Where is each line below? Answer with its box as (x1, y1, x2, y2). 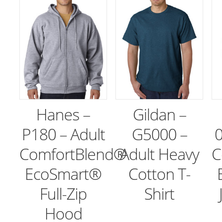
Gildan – (132, 103, 186, 125)
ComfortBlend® (19, 143, 126, 165)
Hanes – (36, 103, 91, 125)
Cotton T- (128, 163, 191, 184)
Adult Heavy (119, 143, 199, 165)
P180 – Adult (21, 123, 105, 145)
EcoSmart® (25, 163, 102, 184)
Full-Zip (40, 182, 87, 204)
